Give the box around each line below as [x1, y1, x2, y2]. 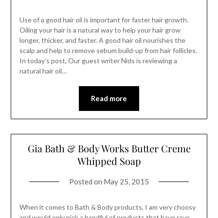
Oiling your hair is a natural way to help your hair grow [19, 25, 181, 34]
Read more [91, 93, 127, 103]
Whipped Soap [77, 154, 141, 168]
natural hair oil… [19, 66, 67, 75]
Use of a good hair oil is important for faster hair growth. [19, 15, 188, 24]
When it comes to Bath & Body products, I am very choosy [19, 203, 196, 212]
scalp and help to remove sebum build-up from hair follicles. [19, 46, 197, 54]
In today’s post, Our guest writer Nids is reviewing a [19, 56, 177, 65]
